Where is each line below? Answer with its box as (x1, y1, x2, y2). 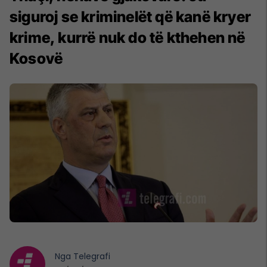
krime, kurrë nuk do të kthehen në (10, 28, 246, 46)
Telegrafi (73, 250, 110, 263)
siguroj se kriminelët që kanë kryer (10, 7, 252, 26)
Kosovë (10, 49, 63, 67)
